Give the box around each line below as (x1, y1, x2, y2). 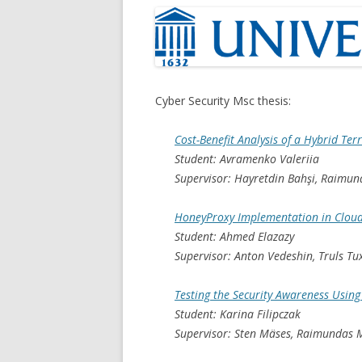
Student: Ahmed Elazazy (175, 228, 294, 244)
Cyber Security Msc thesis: (155, 92, 291, 108)
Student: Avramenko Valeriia (175, 150, 319, 166)
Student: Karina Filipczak (175, 305, 301, 322)
